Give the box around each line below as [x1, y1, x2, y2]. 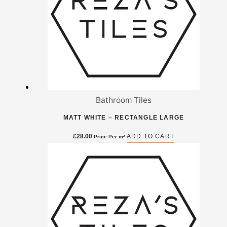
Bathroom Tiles [96, 95, 152, 105]
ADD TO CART [126, 133, 175, 140]
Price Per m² [93, 134, 125, 140]
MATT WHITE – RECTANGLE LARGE [63, 114, 184, 122]
